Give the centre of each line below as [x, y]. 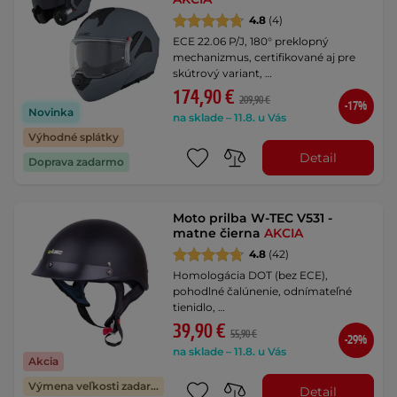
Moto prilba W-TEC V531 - [253, 218]
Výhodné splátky [74, 137]
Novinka [51, 113]
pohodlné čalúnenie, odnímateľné [263, 291]
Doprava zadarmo [76, 162]
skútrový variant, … [223, 73]
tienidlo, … [199, 307]
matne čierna [219, 233]
